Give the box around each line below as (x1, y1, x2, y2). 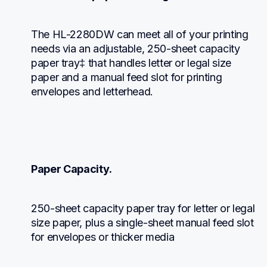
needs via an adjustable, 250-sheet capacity (31, 42, 240, 55)
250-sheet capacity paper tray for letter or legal (31, 201, 255, 215)
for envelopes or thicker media (31, 230, 175, 243)
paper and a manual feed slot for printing (31, 70, 222, 83)
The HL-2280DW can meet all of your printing (31, 27, 249, 41)
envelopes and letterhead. (31, 85, 153, 98)
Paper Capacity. (31, 162, 112, 175)
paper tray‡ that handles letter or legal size (31, 56, 231, 69)
